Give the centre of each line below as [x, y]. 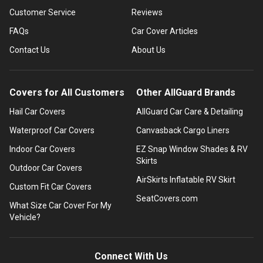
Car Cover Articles [164, 31]
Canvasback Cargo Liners [183, 130]
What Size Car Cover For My [60, 205]
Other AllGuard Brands [186, 92]
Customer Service [43, 12]
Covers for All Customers [67, 92]
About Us [148, 50]
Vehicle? [25, 217]
